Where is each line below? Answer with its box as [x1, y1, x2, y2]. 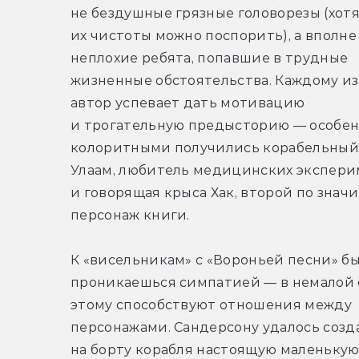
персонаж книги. [71, 208, 190, 224]
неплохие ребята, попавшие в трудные [71, 50, 349, 67]
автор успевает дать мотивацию [71, 95, 305, 111]
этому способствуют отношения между [71, 297, 352, 313]
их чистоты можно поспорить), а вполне [71, 28, 357, 44]
